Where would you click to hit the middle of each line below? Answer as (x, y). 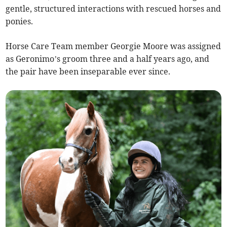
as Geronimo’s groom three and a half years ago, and (108, 59)
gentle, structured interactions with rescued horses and (113, 9)
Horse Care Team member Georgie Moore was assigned (113, 46)
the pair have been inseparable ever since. (88, 72)
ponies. (20, 22)
